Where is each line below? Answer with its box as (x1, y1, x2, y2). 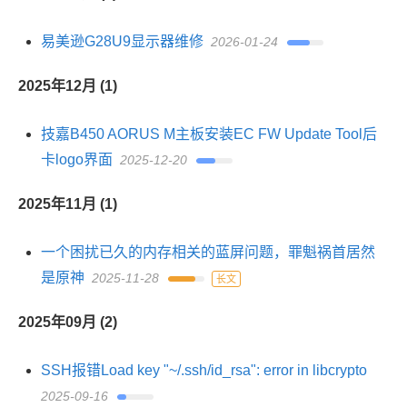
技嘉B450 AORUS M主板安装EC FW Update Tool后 (41, 126, 377, 142)
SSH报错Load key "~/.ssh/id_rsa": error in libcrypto (41, 362, 367, 378)
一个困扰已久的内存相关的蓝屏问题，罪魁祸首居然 (41, 244, 375, 260)
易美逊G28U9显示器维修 (41, 34, 203, 49)
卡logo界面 (41, 152, 113, 167)
